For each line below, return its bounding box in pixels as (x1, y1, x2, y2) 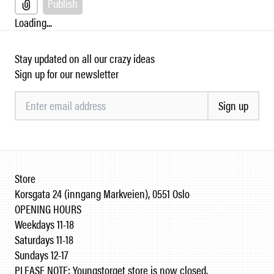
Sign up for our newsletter (15, 65, 119, 82)
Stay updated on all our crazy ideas (15, 50, 155, 67)
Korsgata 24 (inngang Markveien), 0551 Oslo (15, 185, 190, 202)
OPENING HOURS (15, 200, 81, 217)
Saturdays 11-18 (15, 231, 73, 248)
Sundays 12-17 (15, 246, 68, 263)
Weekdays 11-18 (15, 215, 74, 232)
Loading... (15, 13, 52, 31)
